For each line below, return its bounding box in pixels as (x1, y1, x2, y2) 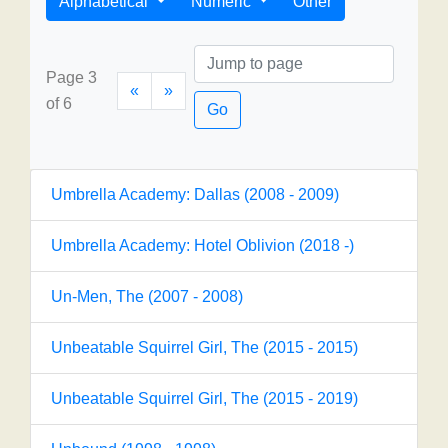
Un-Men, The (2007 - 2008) (51, 288, 243, 305)
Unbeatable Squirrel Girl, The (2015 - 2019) (51, 390, 358, 407)
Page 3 (46, 69, 97, 86)
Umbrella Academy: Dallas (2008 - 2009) (51, 186, 339, 203)
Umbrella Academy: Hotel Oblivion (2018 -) (51, 237, 354, 254)
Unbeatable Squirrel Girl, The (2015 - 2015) (51, 339, 358, 356)
